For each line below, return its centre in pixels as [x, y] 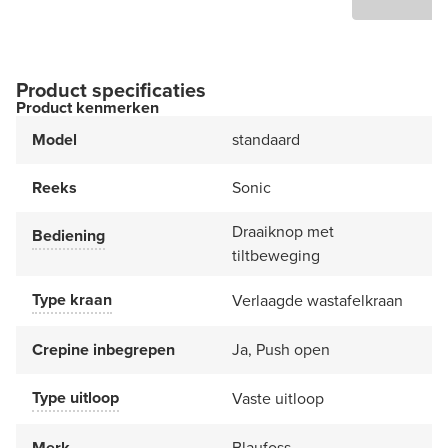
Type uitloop [75, 397]
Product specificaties [111, 89]
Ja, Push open [281, 349]
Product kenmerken [87, 107]
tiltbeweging [276, 255]
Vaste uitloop [278, 398]
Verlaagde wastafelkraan [317, 300]
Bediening [68, 235]
